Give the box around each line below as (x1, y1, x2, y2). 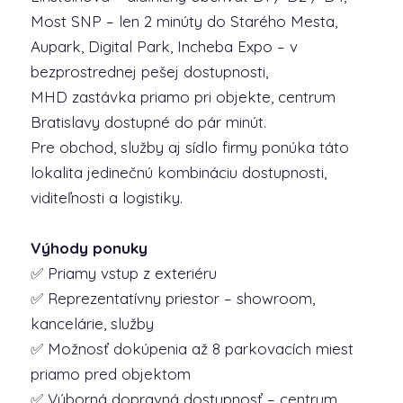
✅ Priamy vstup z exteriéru (30, 264, 217, 282)
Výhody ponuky (30, 238, 148, 257)
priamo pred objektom (30, 364, 191, 383)
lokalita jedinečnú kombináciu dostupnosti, (30, 163, 327, 182)
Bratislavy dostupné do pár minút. (30, 112, 266, 131)
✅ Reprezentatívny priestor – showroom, (30, 289, 315, 308)
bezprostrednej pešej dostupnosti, (30, 62, 268, 81)
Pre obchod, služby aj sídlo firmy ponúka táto (30, 138, 349, 157)
